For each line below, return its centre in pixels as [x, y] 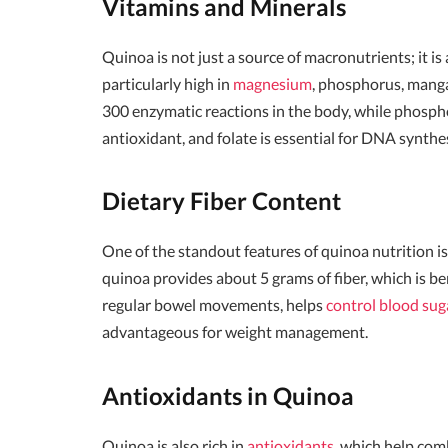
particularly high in [167, 83]
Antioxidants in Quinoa [228, 395]
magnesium [272, 83]
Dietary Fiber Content [221, 201]
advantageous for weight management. [235, 332]
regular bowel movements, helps [214, 305]
